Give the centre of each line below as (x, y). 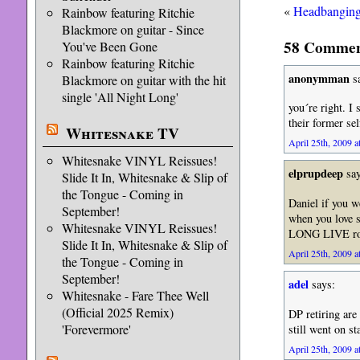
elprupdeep (315, 174)
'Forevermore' (96, 329)
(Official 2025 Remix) (117, 312)
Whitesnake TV (122, 133)
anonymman (319, 78)
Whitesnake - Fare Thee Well (135, 295)
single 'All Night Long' (120, 97)
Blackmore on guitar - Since (133, 29)
